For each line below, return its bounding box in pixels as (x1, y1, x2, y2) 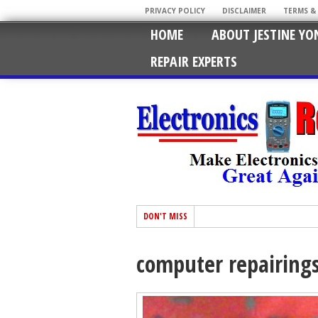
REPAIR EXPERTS (150, 52, 237, 71)
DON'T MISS (143, 210, 187, 222)
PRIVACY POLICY (145, 6, 205, 16)
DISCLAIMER (222, 6, 266, 16)
